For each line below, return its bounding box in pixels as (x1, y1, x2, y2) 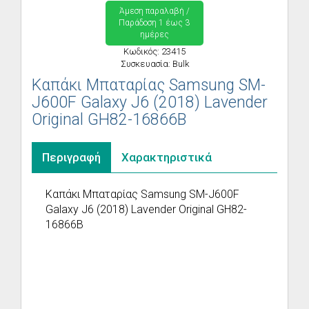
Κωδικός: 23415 (123, 46, 186, 57)
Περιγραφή (42, 150, 101, 164)
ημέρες (139, 30, 169, 39)
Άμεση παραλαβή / (119, 6, 190, 16)
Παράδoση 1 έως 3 (119, 18, 190, 28)
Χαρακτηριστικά (121, 150, 212, 164)
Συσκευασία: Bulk (120, 59, 189, 69)
